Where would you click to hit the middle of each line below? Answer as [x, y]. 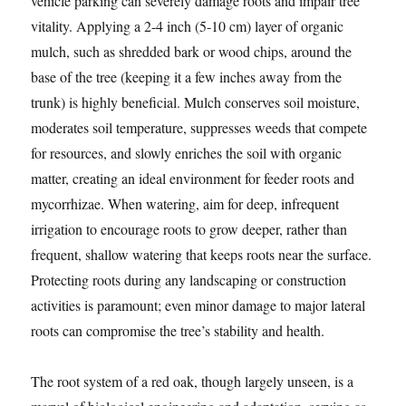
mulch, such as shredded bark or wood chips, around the [192, 52]
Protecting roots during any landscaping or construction [189, 280]
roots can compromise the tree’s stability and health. [178, 331]
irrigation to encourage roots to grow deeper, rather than [189, 229]
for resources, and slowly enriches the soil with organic [187, 153]
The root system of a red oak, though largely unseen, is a [193, 382]
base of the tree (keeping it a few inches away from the [187, 77]
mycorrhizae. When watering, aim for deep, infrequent [185, 204]
